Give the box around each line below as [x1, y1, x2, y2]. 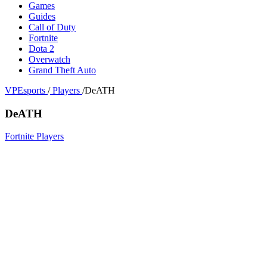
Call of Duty [29, 21, 76, 32]
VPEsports [5, 85, 45, 95]
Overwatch [29, 54, 70, 64]
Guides [29, 11, 55, 21]
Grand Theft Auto [29, 64, 96, 75]
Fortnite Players [5, 131, 64, 142]
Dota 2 [29, 43, 54, 54]
